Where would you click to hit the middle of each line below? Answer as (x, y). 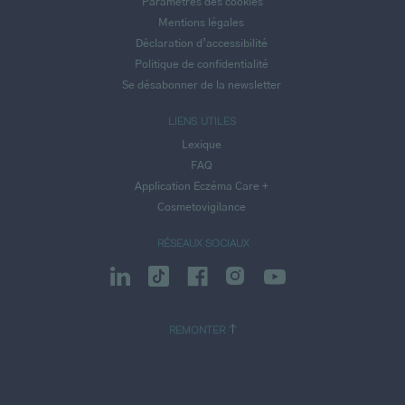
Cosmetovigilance (201, 207)
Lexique (201, 145)
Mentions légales (202, 23)
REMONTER (198, 330)
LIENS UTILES (202, 121)
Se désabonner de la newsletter (201, 85)
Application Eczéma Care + (201, 186)
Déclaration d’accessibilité (201, 44)
